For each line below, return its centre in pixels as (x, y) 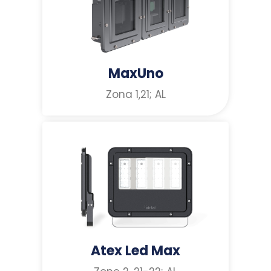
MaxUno (135, 74)
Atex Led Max (135, 251)
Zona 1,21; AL (135, 95)
